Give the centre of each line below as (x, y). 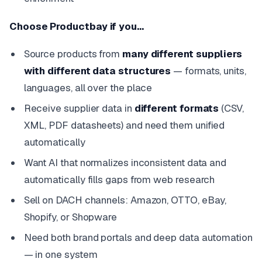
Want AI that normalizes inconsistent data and (125, 163)
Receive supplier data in (79, 108)
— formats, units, (208, 71)
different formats (177, 108)
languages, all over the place (88, 88)
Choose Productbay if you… (77, 26)
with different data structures (97, 71)
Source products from (73, 54)
